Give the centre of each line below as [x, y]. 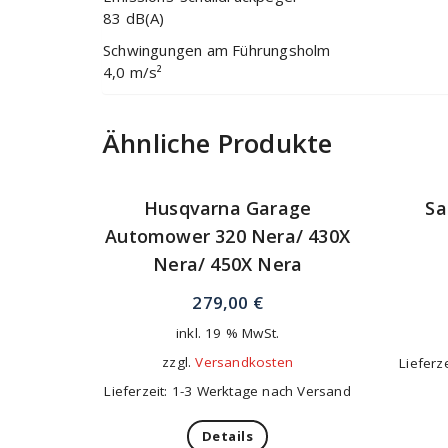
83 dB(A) [134, 18]
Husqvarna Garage [228, 208]
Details [227, 436]
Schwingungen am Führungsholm [217, 50]
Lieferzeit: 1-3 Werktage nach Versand [227, 391]
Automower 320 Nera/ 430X [228, 236]
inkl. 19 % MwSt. [228, 333]
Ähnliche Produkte [217, 143]
